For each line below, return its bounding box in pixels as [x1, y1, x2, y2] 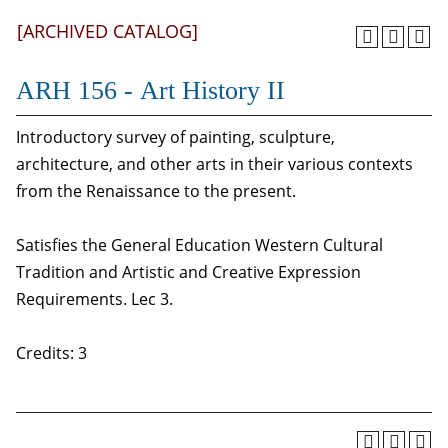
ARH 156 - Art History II [16, 76, 285, 105]
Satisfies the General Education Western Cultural [16, 234, 383, 256]
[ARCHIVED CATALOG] [17, 19, 198, 43]
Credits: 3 [16, 342, 87, 364]
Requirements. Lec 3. [16, 288, 173, 310]
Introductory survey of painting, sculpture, [16, 126, 335, 148]
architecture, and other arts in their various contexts [16, 153, 413, 175]
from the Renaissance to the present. [16, 180, 296, 202]
